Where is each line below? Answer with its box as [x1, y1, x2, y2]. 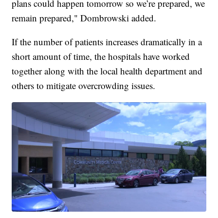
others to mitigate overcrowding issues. [12, 79, 156, 92]
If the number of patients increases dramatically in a [12, 36, 202, 48]
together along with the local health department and [12, 65, 203, 77]
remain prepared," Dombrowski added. [12, 12, 157, 24]
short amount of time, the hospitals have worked [12, 50, 190, 63]
